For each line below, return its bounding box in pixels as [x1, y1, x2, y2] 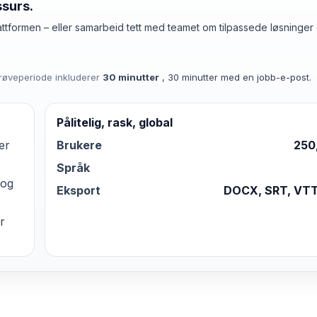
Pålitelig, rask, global [57, 115, 173, 129]
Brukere [57, 138, 102, 152]
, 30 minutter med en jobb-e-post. [161, 71, 311, 83]
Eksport [57, 183, 100, 197]
